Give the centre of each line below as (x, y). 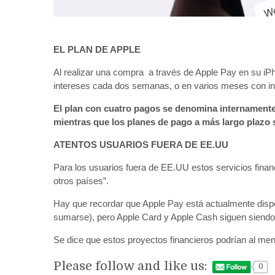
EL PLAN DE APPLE (98, 50)
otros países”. (81, 181)
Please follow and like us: (130, 266)
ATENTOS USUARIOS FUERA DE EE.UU (141, 145)
